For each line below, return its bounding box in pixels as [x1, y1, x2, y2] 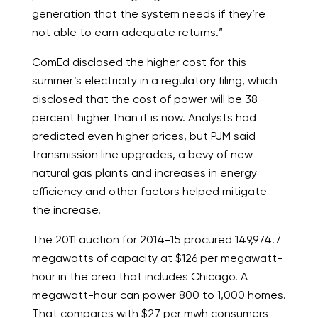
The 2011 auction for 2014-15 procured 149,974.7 [31, 233, 281, 247]
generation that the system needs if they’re [31, 6, 265, 21]
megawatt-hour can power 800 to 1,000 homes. [31, 288, 286, 302]
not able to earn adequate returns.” [31, 25, 223, 39]
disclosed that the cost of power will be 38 [31, 92, 258, 106]
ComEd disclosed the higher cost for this [31, 55, 246, 70]
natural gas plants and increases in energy [31, 166, 257, 180]
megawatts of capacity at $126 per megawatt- [31, 251, 283, 265]
